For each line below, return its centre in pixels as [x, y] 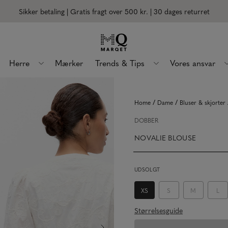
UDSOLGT [147, 169]
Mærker [69, 63]
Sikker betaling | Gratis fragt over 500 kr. [83, 11]
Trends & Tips [120, 63]
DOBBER [146, 120]
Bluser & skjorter [203, 102]
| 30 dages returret [179, 11]
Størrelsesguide [159, 210]
